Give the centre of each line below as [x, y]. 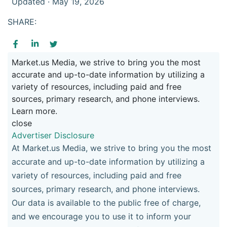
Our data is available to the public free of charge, [106, 203]
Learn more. [34, 111]
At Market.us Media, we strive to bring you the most [111, 148]
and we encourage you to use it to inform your [101, 216]
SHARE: [22, 22]
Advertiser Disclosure [53, 135]
